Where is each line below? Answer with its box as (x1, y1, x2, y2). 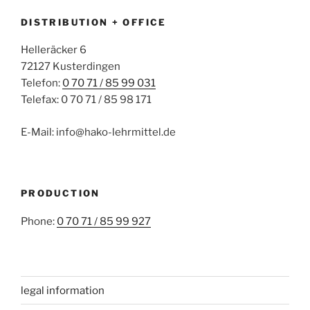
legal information (21, 284, 104, 297)
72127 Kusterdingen (21, 60, 120, 73)
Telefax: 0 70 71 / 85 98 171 (21, 93, 152, 107)
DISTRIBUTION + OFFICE (21, 16, 167, 28)
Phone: (21, 215, 57, 228)
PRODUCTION (21, 188, 100, 199)
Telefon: (21, 77, 62, 90)
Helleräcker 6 (21, 44, 86, 57)
